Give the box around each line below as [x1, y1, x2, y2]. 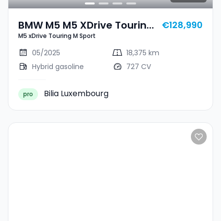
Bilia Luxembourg [44, 88, 109, 99]
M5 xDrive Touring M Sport [18, 32, 96, 40]
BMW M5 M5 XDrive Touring [18, 18, 153, 32]
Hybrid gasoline [32, 62, 84, 72]
